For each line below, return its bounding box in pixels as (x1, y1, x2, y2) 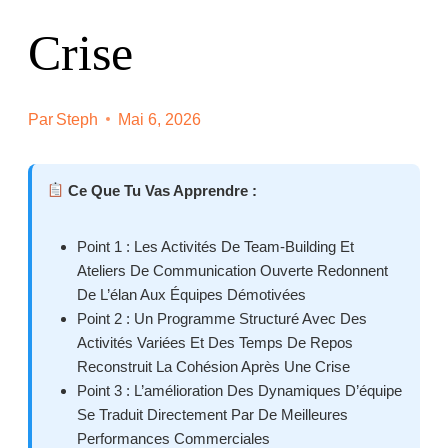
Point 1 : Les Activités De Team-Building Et (77, 237, 354, 255)
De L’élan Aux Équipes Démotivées (77, 285, 306, 303)
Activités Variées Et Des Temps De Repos (77, 333, 353, 351)
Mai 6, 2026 (118, 110, 202, 128)
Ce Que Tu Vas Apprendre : (64, 181, 258, 199)
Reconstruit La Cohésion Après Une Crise (77, 357, 350, 375)
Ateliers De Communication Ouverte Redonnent (77, 261, 388, 279)
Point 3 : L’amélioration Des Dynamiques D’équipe (77, 381, 402, 399)
